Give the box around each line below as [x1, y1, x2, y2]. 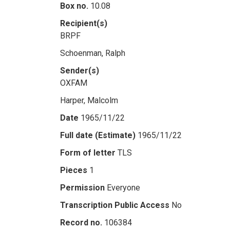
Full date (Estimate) [60, 130, 136, 140]
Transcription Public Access [60, 200, 169, 210]
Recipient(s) [60, 18, 107, 28]
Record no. [60, 218, 102, 227]
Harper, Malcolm [60, 95, 118, 105]
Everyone [107, 183, 140, 193]
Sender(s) [60, 66, 99, 75]
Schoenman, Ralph [60, 48, 125, 58]
